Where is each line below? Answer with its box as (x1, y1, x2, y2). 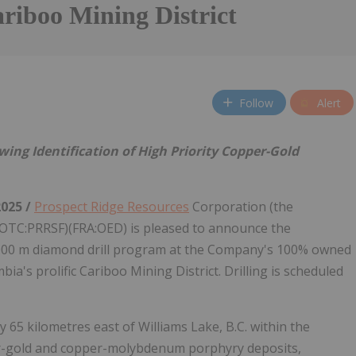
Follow (239, 95, 273, 110)
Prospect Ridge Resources (34, 198, 189, 216)
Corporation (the (189, 198, 293, 216)
